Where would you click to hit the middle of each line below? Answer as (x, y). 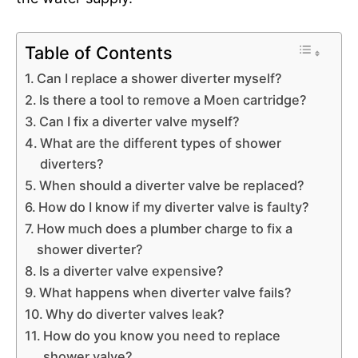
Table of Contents (99, 52)
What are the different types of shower (161, 143)
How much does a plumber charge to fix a (165, 228)
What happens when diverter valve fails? (166, 292)
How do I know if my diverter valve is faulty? (174, 207)
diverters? (72, 163)
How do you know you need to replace (162, 335)
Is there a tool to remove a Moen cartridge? (173, 99)
